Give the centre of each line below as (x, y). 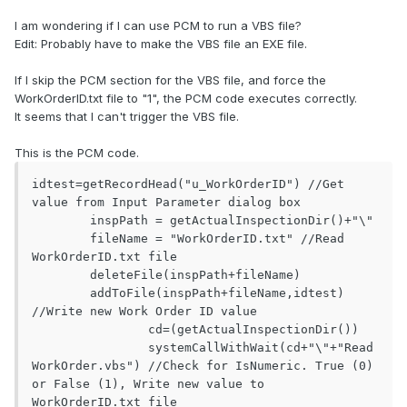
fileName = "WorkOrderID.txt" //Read (61, 239)
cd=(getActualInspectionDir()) (90, 330)
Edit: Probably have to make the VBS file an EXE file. (161, 44)
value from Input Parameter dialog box (166, 203)
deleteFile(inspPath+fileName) (61, 275)
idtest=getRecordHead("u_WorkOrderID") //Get (188, 184)
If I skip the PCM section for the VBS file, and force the (170, 80)
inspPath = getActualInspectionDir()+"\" (61, 221)
